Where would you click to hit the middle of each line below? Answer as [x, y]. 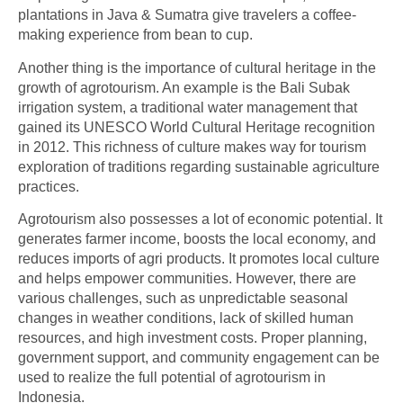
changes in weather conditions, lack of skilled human [186, 318]
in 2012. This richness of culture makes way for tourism [192, 147]
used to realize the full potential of [126, 377]
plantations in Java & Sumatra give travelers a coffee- [187, 15]
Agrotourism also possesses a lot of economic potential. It [200, 219]
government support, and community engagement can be [199, 357]
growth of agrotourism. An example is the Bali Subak [184, 87]
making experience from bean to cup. [135, 35]
